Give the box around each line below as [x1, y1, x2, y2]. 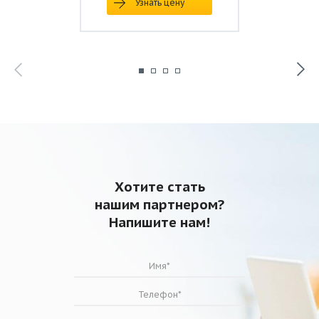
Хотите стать [114, 177, 205, 195]
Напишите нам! [109, 213, 210, 231]
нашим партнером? [95, 195, 224, 213]
